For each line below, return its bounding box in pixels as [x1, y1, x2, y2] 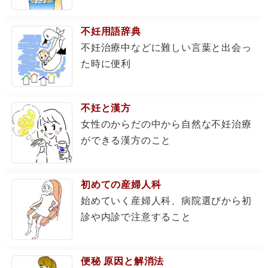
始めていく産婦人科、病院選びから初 [81, 194, 252, 208]
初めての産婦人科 [81, 178, 162, 191]
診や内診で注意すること [81, 210, 191, 224]
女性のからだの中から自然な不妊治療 [81, 117, 252, 131]
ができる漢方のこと [81, 133, 172, 147]
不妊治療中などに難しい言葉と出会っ [81, 41, 252, 54]
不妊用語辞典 [81, 25, 141, 38]
